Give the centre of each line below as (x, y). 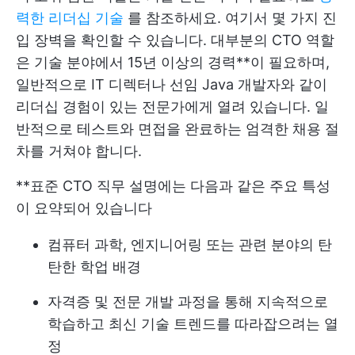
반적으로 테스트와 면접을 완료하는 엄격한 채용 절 (177, 128)
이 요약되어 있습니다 (84, 208)
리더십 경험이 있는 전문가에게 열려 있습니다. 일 (172, 106)
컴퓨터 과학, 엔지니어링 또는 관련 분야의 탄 (190, 244)
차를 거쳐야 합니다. (79, 151)
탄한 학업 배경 (94, 266)
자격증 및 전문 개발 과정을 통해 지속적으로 (188, 301)
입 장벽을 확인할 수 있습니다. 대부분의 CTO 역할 (175, 40)
